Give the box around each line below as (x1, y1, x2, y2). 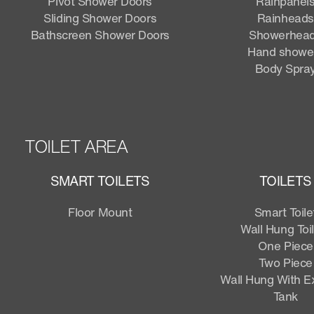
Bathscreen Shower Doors (30, 25, 170, 43)
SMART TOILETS (50, 170, 150, 191)
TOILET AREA (24, 133, 128, 159)
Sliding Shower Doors (43, 8, 157, 27)
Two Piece (258, 253, 313, 271)
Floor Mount (68, 203, 132, 221)
